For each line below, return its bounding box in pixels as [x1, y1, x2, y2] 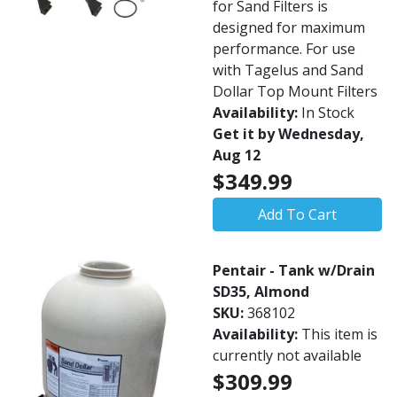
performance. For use [213, 39, 355, 58]
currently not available [213, 346, 362, 365]
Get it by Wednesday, [213, 124, 364, 144]
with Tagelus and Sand [213, 60, 363, 80]
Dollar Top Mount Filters [213, 82, 378, 101]
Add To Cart [258, 205, 337, 224]
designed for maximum [213, 18, 365, 37]
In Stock [301, 103, 354, 122]
